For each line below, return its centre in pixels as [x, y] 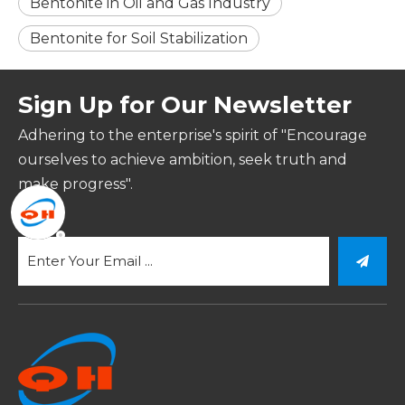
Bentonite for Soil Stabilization [139, 38]
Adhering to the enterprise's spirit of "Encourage [193, 135]
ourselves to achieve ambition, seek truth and [183, 160]
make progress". [75, 184]
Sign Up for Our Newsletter [185, 105]
